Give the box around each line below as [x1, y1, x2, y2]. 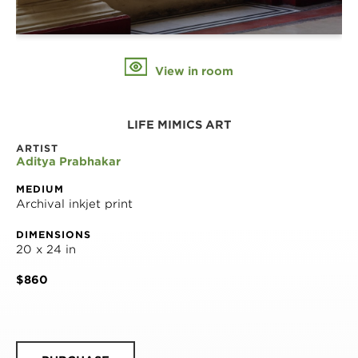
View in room [152, 65, 233, 78]
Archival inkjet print [16, 197, 133, 211]
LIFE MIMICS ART [126, 118, 232, 132]
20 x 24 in [16, 243, 76, 257]
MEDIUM [16, 183, 64, 196]
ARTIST [16, 142, 58, 155]
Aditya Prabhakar [16, 155, 121, 169]
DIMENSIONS [16, 229, 91, 241]
